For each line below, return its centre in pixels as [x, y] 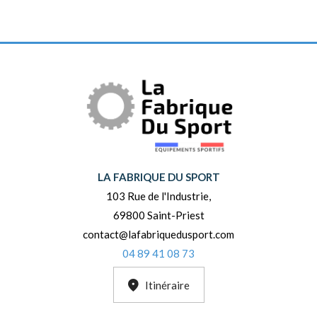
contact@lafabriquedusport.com [158, 235]
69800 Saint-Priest [158, 215]
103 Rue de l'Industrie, [158, 196]
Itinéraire [167, 285]
